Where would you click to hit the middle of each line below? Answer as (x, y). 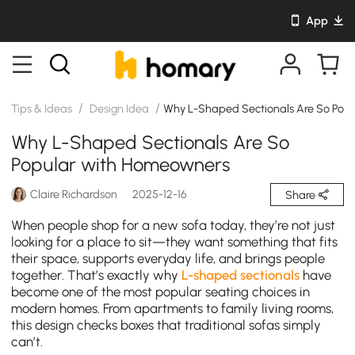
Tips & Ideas (43, 108)
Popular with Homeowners (121, 164)
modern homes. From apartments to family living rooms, (173, 309)
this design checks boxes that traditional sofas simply (166, 325)
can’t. (27, 342)
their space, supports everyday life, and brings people (168, 259)
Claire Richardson (74, 195)
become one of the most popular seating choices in (161, 292)
